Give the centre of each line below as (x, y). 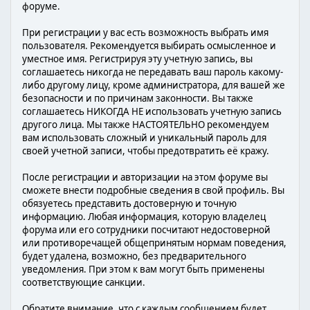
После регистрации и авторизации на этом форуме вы (145, 177)
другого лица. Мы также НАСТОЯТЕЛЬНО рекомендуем (146, 125)
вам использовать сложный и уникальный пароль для (144, 138)
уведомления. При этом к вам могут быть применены (143, 269)
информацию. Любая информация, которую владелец (144, 217)
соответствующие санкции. (84, 282)
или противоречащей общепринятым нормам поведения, (154, 243)
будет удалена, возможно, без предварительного (134, 256)
